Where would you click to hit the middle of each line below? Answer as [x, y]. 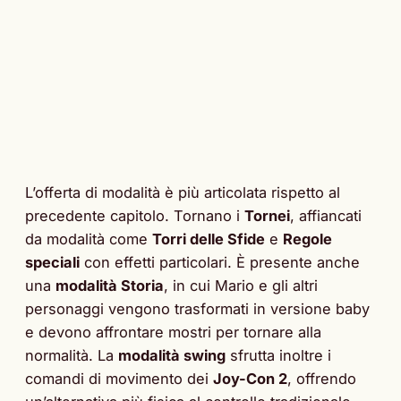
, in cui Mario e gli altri [241, 285]
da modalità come [89, 239]
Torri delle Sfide [209, 239]
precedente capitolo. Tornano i [135, 215]
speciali [52, 262]
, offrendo [322, 378]
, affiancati [326, 215]
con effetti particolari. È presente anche [220, 262]
